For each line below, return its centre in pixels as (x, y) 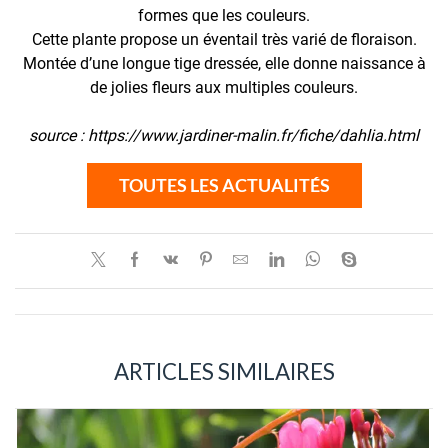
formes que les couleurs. (224, 15)
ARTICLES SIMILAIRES (224, 372)
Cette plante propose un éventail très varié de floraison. (224, 39)
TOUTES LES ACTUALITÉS (224, 184)
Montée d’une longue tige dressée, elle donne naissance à (224, 63)
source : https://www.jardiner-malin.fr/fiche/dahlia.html (224, 135)
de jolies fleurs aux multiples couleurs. (224, 87)
